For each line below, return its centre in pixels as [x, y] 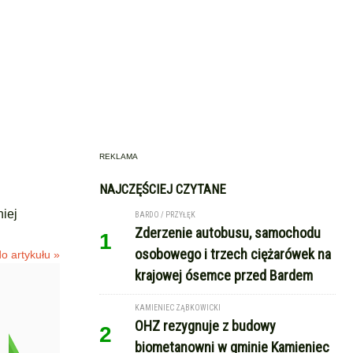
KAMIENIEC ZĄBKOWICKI [178, 308]
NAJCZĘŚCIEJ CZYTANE [163, 189]
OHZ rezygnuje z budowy [205, 326]
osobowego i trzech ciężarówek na [233, 254]
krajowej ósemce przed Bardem [224, 275]
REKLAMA [119, 156]
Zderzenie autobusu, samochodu [228, 233]
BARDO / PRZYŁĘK [165, 215]
